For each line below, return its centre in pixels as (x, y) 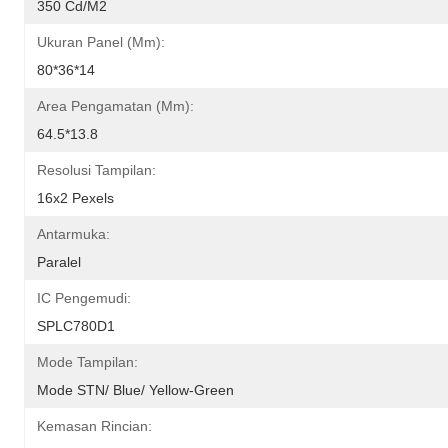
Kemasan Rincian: (94, 425)
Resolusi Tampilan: (96, 169)
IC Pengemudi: (84, 297)
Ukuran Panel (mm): (101, 41)
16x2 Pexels (75, 197)
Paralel (59, 261)
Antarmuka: (73, 233)
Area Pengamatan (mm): (115, 105)
